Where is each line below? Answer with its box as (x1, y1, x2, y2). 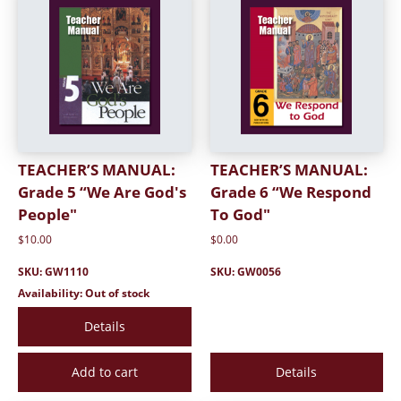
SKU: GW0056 (209, 264, 281, 278)
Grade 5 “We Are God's (18, 181, 186, 202)
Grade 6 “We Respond (209, 181, 371, 202)
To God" (209, 203, 270, 225)
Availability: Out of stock (18, 286, 149, 300)
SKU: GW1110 (18, 264, 89, 278)
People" (18, 203, 77, 225)
